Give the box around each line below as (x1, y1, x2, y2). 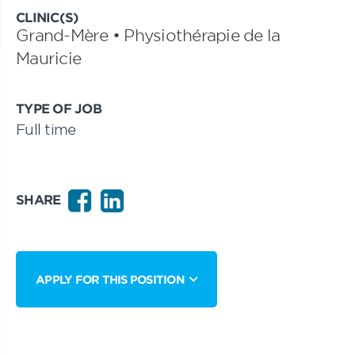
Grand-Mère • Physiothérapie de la (16, 25, 281, 44)
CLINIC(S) (16, 9, 79, 25)
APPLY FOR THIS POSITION (36, 273, 185, 286)
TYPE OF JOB (16, 100, 101, 116)
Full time (16, 120, 76, 138)
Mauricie (16, 48, 81, 67)
